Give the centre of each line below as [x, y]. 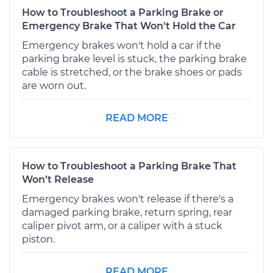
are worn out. [54, 85]
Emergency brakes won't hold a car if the [122, 45]
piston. [38, 239]
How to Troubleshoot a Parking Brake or [123, 12]
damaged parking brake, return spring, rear [127, 212]
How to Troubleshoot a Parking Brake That [129, 166]
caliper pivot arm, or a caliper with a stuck [122, 225]
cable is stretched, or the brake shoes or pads [132, 72]
